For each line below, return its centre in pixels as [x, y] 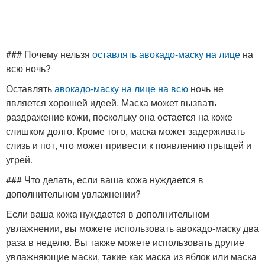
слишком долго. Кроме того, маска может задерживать [125, 131]
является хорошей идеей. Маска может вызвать [111, 103]
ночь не [206, 88]
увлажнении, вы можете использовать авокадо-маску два [132, 228]
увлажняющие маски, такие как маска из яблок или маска [131, 256]
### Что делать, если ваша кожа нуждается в [105, 180]
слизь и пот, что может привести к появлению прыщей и [129, 145]
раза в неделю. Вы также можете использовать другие [125, 242]
